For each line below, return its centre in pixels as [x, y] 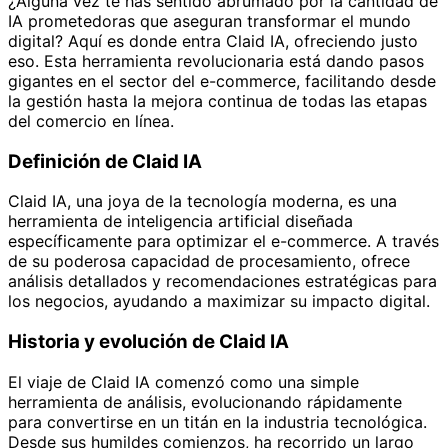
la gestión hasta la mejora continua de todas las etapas [217, 100]
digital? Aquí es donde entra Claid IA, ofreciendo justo [213, 40]
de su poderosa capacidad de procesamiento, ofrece [209, 261]
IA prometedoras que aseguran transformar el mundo [209, 20]
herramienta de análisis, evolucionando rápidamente [205, 401]
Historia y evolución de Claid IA [148, 342]
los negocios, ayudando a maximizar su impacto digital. [219, 301]
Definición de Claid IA [105, 161]
